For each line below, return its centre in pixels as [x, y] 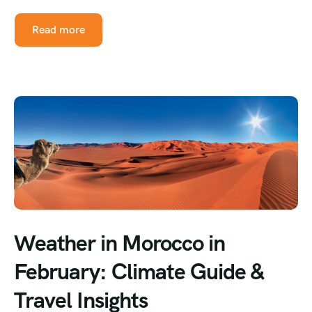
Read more [58, 30]
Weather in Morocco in [119, 243]
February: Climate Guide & [139, 272]
